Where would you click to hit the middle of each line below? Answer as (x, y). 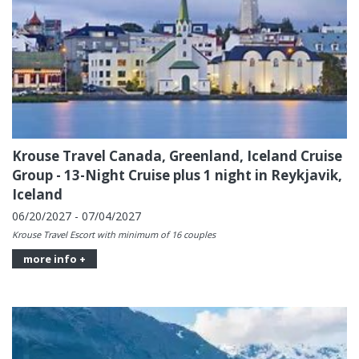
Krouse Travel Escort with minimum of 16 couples (114, 234)
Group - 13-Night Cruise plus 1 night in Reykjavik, (177, 175)
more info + (54, 258)
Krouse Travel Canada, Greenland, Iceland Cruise (177, 155)
